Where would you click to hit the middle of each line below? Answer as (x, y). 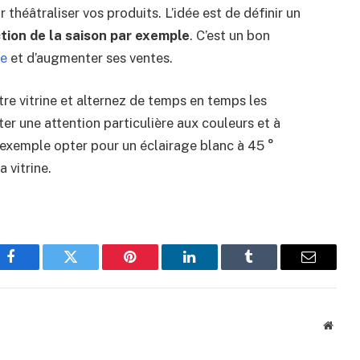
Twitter (90, 269)
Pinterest (154, 269)
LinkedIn (215, 269)
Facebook (38, 269)
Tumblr (269, 269)
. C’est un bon (229, 35)
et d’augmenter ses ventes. (90, 57)
